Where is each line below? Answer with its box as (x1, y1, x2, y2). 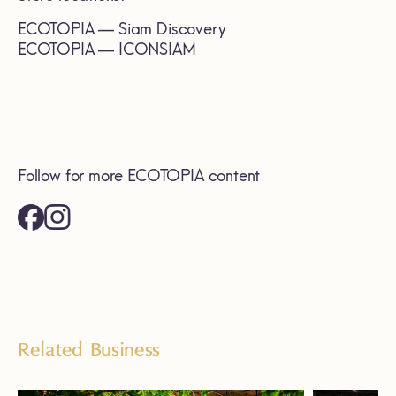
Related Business (18, 334, 161, 365)
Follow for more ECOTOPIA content (18, 165, 261, 186)
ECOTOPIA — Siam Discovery (18, 19, 226, 39)
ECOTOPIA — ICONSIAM (18, 39, 196, 59)
